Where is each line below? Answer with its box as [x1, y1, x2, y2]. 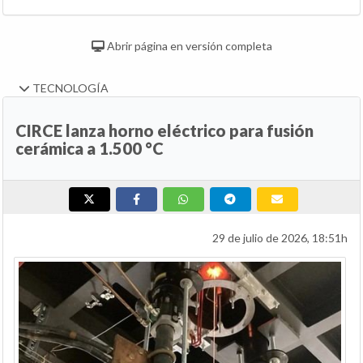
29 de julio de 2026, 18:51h [212, 231, 348, 246]
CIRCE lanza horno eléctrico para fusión [15, 121, 314, 141]
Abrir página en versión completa [104, 39, 272, 53]
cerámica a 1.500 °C [15, 139, 164, 159]
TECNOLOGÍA [30, 81, 109, 96]
